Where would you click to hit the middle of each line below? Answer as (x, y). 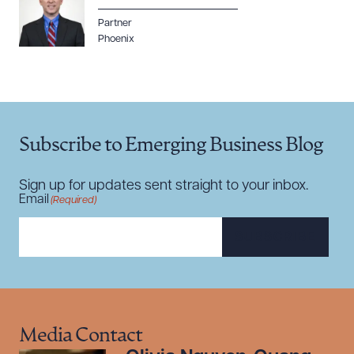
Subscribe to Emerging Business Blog (171, 146)
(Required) (73, 200)
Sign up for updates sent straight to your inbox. (164, 186)
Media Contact (81, 336)
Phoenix (116, 39)
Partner (115, 23)
